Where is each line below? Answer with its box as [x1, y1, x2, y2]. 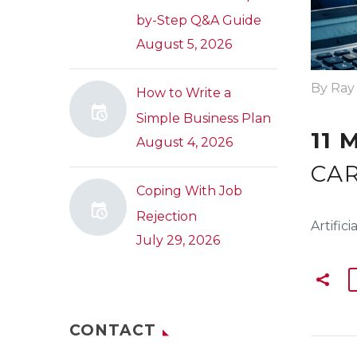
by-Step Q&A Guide [136, 13, 261, 28]
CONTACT [69, 321, 156, 339]
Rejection [136, 209, 197, 224]
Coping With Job [136, 183, 242, 198]
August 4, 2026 [136, 135, 233, 150]
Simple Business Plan [136, 111, 271, 126]
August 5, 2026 [136, 37, 232, 52]
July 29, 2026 [136, 233, 220, 248]
